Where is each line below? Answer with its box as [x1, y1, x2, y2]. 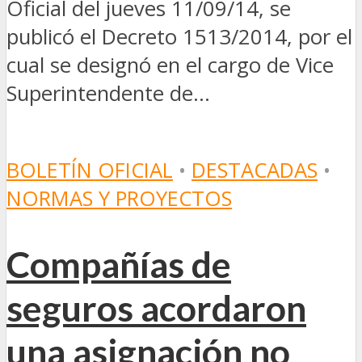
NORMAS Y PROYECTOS [6, 184, 232, 213]
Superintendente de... [6, 78, 210, 107]
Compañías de [6, 242, 231, 287]
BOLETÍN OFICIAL [6, 156, 173, 185]
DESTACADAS [192, 156, 318, 185]
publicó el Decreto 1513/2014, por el [6, 22, 352, 51]
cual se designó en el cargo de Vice [6, 50, 334, 79]
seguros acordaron [6, 286, 306, 330]
